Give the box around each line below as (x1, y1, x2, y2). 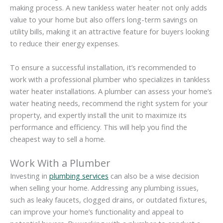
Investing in (10, 171, 49, 181)
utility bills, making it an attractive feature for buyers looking (10, 26, 210, 37)
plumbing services (49, 171, 109, 181)
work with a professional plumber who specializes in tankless (10, 74, 210, 84)
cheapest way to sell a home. (10, 133, 106, 144)
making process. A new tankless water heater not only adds (10, 2, 207, 13)
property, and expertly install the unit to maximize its (10, 110, 187, 120)
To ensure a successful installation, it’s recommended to (10, 62, 196, 72)
